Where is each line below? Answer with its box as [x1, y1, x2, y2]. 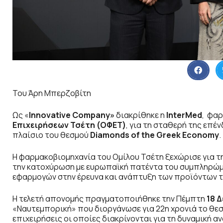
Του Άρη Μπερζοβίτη [12, 88, 91, 99]
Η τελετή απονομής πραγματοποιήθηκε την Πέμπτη [12, 193, 207, 205]
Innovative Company [29, 110, 110, 121]
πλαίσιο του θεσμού [12, 129, 90, 141]
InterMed [166, 110, 202, 121]
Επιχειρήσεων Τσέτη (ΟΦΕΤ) [12, 119, 126, 131]
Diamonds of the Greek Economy [90, 129, 219, 141]
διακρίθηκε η [114, 110, 166, 121]
